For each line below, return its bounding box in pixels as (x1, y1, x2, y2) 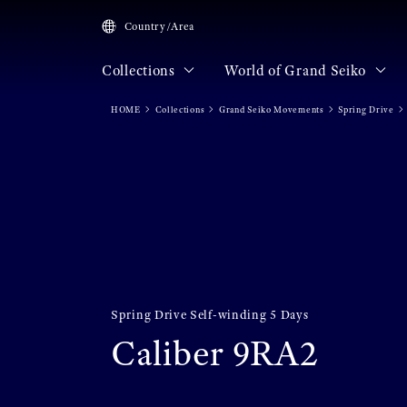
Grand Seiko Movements (218, 103, 324, 115)
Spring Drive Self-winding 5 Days (111, 306, 309, 323)
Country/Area (124, 20, 195, 34)
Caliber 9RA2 (111, 330, 318, 375)
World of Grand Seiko (224, 62, 370, 79)
